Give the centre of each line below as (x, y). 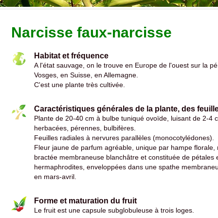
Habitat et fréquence (71, 56)
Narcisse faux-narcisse (91, 32)
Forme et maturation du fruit (85, 201)
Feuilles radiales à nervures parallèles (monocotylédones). (124, 138)
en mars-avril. (55, 177)
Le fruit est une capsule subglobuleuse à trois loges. (114, 210)
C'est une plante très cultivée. (80, 85)
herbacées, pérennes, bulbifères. (85, 128)
